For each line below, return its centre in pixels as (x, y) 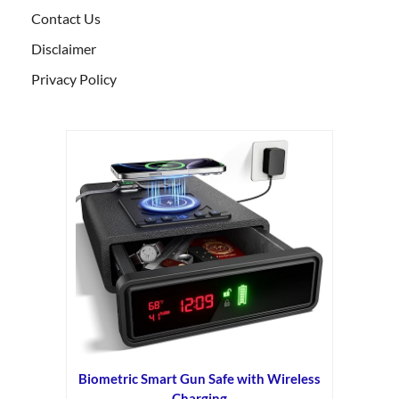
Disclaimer (64, 49)
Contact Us (66, 19)
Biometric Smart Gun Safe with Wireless (199, 378)
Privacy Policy (74, 79)
